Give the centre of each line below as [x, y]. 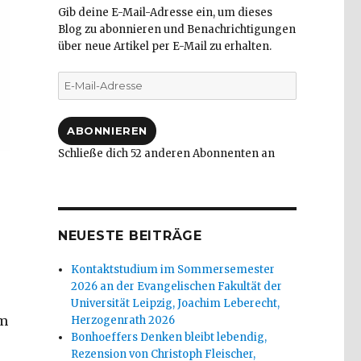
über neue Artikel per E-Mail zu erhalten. [164, 47]
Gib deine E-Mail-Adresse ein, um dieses [165, 13]
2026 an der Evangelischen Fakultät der [177, 287]
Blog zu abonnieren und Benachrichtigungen [176, 30]
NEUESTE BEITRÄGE [130, 236]
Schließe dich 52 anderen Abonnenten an [166, 154]
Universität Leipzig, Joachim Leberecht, [176, 304]
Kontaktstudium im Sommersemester [173, 270]
